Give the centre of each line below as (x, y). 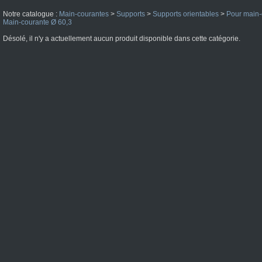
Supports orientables (186, 14)
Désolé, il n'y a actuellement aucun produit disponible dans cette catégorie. (122, 39)
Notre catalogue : (31, 14)
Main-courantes (84, 14)
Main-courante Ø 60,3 (37, 22)
